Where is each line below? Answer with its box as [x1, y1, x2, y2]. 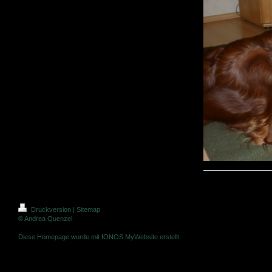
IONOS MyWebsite [101, 233, 158, 241]
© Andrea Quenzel [18, 215, 72, 223]
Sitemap [76, 206, 100, 214]
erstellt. [158, 233, 181, 241]
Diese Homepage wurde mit [18, 233, 101, 241]
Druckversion [29, 206, 73, 214]
